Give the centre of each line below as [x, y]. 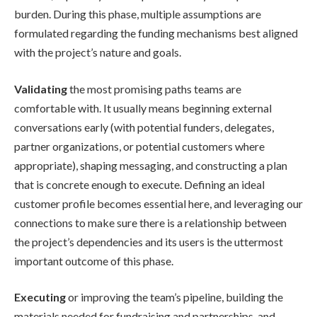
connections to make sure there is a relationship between [150, 222]
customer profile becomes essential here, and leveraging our [158, 203]
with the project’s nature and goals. [98, 52]
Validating [41, 88]
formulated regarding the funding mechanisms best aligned [156, 33]
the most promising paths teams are [154, 88]
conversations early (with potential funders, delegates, [144, 127]
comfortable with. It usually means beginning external [143, 108]
